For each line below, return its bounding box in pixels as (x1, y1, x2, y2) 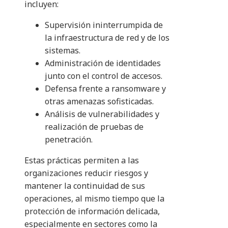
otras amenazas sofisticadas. (45, 96, 154, 107)
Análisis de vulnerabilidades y (45, 108, 159, 120)
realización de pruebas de (45, 121, 144, 133)
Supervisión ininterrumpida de (45, 19, 163, 31)
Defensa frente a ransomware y (45, 83, 166, 95)
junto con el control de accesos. (45, 70, 162, 82)
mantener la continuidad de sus (24, 180, 145, 192)
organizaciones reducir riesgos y (24, 167, 148, 179)
